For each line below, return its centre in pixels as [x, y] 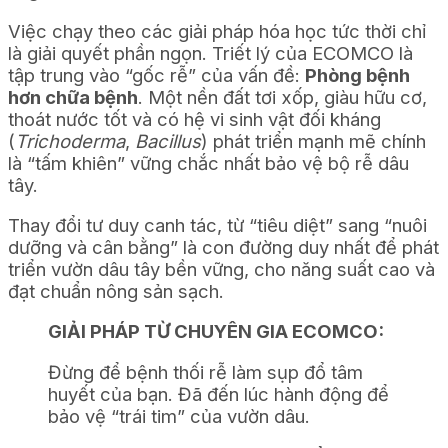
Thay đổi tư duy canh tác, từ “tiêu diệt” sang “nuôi [217, 224]
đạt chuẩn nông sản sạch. [116, 290]
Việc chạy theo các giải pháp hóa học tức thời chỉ [217, 30]
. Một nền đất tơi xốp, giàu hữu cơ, [282, 96]
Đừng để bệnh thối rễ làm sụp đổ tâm [205, 371]
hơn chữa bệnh [73, 96]
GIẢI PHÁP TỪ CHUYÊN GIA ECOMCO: [216, 331]
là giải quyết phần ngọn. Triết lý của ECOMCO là [210, 52]
